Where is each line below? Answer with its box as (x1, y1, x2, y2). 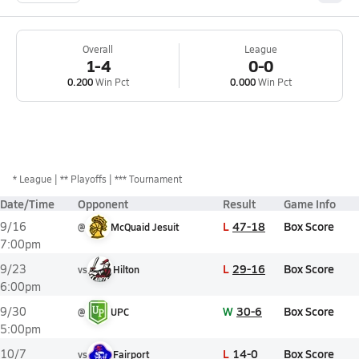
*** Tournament (115, 172, 182, 185)
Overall (83, 42, 113, 55)
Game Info (284, 196, 336, 212)
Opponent (78, 196, 128, 212)
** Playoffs (60, 172, 107, 185)
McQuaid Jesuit (111, 220, 179, 233)
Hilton (113, 263, 139, 276)
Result (223, 196, 256, 212)
